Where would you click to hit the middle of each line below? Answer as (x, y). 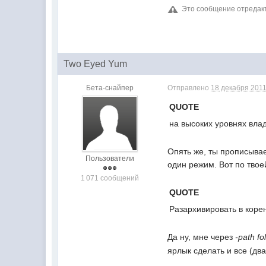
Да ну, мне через (202, 237)
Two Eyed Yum (96, 64)
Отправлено (189, 88)
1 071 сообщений (110, 178)
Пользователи (110, 159)
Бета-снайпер (110, 88)
